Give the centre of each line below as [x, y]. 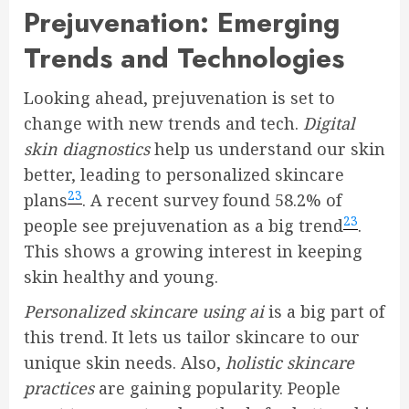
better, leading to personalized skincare [184, 174]
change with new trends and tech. [163, 123]
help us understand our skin [267, 148]
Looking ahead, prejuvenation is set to [179, 97]
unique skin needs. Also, [125, 362]
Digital [329, 123]
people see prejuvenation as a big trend [184, 225]
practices [59, 388]
